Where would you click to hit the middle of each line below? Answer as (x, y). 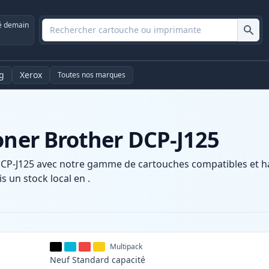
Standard (91, 260)
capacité (129, 260)
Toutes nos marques (92, 75)
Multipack (126, 247)
